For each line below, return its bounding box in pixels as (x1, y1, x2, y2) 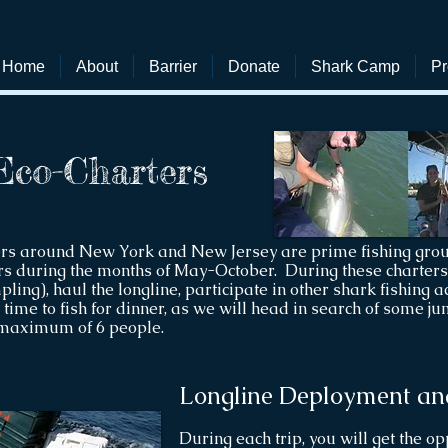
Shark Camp (311, 58, 400, 75)
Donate (228, 58, 280, 75)
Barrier (149, 58, 197, 75)
